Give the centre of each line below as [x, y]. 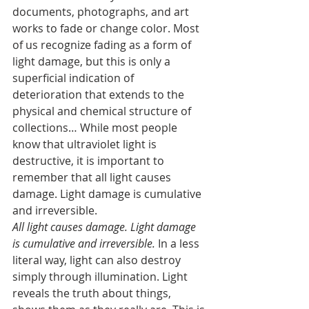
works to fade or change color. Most [107, 28]
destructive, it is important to [90, 161]
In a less [179, 243]
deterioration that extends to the [100, 94]
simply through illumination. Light [101, 277]
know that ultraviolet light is [86, 144]
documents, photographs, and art [102, 12]
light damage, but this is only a [93, 61]
